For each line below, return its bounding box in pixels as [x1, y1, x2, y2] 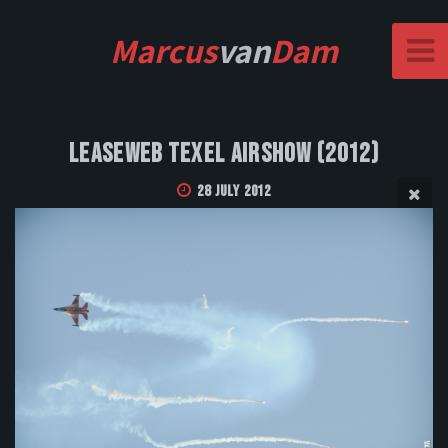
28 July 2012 [197, 182, 271, 202]
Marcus [110, 28, 217, 73]
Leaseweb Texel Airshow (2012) [69, 139, 379, 171]
